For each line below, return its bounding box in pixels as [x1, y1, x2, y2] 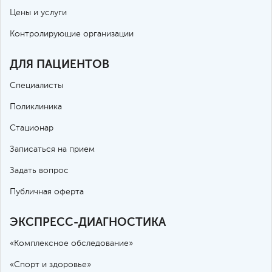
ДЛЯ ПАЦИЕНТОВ [10, 56, 109, 71]
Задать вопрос [10, 166, 69, 175]
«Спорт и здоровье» [10, 260, 91, 269]
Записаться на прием [10, 144, 95, 154]
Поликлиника [10, 102, 62, 111]
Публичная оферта [10, 187, 84, 196]
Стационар [10, 123, 53, 132]
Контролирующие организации [10, 29, 134, 38]
